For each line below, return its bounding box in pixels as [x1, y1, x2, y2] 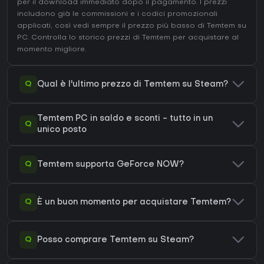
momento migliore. [17, 46, 86, 54]
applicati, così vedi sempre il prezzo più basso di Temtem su [17, 22, 246, 30]
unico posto [37, 126, 87, 134]
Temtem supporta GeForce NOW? [37, 160, 184, 169]
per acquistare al [170, 34, 239, 42]
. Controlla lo [28, 34, 78, 42]
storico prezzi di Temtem [78, 34, 170, 42]
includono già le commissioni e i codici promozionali [17, 11, 217, 18]
